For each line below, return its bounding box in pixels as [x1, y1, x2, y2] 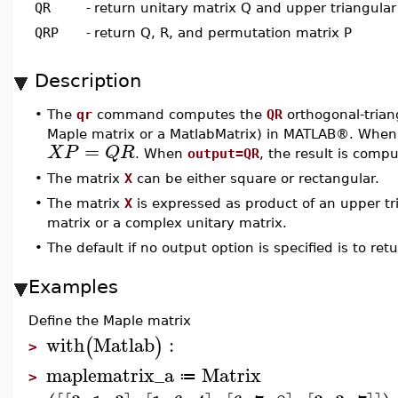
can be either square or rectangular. [132, 171, 379, 186]
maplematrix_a [46, 358, 174, 391]
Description [35, 69, 141, 92]
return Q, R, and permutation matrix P [94, 25, 352, 40]
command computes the [92, 107, 267, 122]
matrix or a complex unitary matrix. [47, 215, 287, 230]
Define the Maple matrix [28, 313, 191, 328]
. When [135, 146, 187, 161]
